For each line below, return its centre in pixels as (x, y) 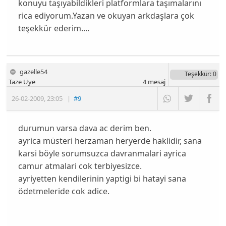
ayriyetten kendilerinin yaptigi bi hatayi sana (102, 178)
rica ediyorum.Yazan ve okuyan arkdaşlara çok (106, 16)
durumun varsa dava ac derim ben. (84, 128)
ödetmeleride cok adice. (64, 191)
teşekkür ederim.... (53, 29)
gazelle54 (34, 71)
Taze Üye (22, 81)
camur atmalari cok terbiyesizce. (80, 166)
